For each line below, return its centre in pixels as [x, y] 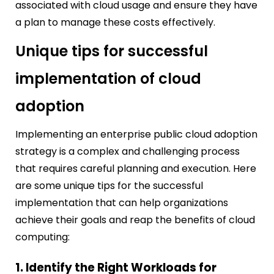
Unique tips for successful [112, 51]
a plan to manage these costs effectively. [115, 22]
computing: [43, 237]
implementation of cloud [108, 78]
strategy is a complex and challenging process [128, 151]
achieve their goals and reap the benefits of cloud [135, 220]
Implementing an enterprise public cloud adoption [136, 134]
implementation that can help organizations [122, 202]
